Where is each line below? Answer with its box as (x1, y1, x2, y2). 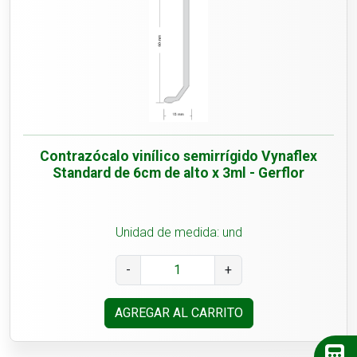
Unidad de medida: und (115, 225, 242, 241)
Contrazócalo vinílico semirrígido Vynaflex (40, 148, 317, 165)
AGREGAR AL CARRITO (114, 305, 243, 321)
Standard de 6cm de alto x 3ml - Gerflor (53, 165, 304, 182)
